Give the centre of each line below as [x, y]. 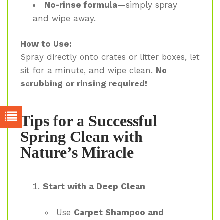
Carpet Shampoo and [119, 212]
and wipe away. [64, 18]
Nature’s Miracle [77, 152]
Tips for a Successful [89, 121]
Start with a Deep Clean [94, 186]
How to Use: [46, 44]
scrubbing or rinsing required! [84, 84]
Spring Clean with [82, 136]
